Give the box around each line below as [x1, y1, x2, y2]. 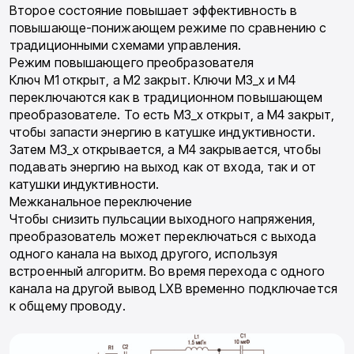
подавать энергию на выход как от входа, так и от [9, 159, 316, 175]
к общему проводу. [9, 298, 126, 314]
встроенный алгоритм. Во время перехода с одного [9, 263, 325, 280]
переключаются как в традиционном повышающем [9, 89, 323, 106]
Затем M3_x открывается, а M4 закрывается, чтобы [9, 141, 321, 158]
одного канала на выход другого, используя [9, 246, 278, 262]
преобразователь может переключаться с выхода [9, 228, 317, 245]
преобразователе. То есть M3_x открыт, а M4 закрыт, [9, 107, 335, 123]
